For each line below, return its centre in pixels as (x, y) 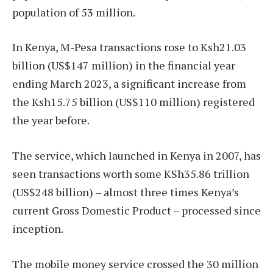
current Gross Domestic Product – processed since (136, 211)
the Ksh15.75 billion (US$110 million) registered (133, 102)
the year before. (51, 120)
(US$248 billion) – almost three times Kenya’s (126, 192)
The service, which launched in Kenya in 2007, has (136, 156)
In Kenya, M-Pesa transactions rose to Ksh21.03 (129, 47)
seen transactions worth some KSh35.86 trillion (131, 174)
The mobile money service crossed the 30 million (135, 264)
